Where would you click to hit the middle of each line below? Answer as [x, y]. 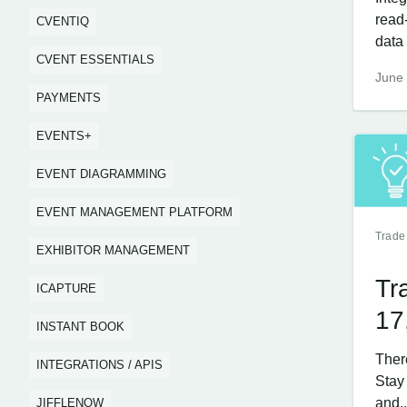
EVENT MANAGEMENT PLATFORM [134, 212]
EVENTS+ [64, 136]
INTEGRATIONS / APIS [99, 365]
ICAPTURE [66, 288]
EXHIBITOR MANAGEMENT [113, 250]
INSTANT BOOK [80, 327]
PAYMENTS [69, 98]
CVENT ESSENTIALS [95, 60]
